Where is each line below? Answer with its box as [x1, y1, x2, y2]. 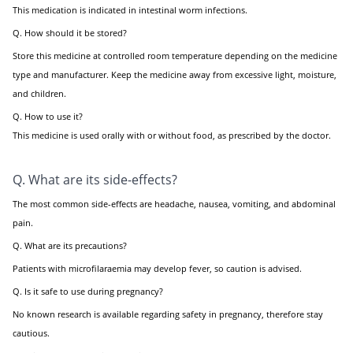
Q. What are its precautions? [13, 239, 127, 251]
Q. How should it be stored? [13, 26, 127, 39]
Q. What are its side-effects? [13, 170, 177, 188]
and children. [13, 87, 66, 99]
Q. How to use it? [13, 110, 83, 122]
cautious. [13, 326, 50, 339]
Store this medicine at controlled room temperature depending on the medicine [13, 49, 337, 61]
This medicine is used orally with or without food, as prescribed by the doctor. [13, 128, 331, 141]
